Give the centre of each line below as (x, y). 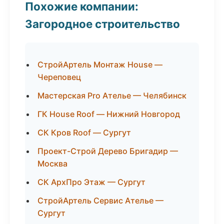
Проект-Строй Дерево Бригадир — (108, 151)
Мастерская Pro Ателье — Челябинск (112, 95)
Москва (52, 163)
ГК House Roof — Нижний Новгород (109, 114)
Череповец (59, 77)
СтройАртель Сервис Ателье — (100, 200)
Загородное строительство (102, 24)
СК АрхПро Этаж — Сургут (91, 182)
